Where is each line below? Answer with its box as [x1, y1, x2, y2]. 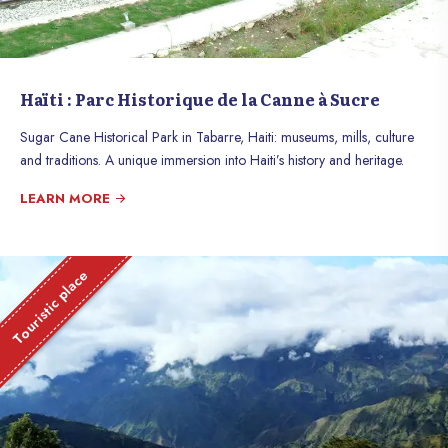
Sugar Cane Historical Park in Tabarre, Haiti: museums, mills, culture [20, 127, 414, 147]
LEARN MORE [20, 189, 114, 208]
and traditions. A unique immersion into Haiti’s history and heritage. [20, 150, 404, 170]
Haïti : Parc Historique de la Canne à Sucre [20, 87, 380, 111]
